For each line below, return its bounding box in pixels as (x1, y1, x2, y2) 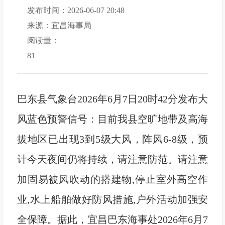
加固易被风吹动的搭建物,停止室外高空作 (17, 173, 208, 185)
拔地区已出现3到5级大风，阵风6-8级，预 (17, 133, 208, 145)
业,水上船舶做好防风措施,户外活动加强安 (17, 193, 208, 205)
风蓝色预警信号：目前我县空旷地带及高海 (17, 113, 208, 125)
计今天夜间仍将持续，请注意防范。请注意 (17, 153, 208, 165)
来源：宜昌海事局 (27, 21, 91, 30)
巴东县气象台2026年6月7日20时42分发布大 (17, 93, 208, 104)
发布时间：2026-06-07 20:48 (27, 6, 125, 15)
